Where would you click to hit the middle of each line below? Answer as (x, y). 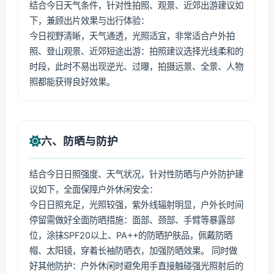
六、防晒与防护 (80, 141)
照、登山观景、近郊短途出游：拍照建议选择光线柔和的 (136, 51)
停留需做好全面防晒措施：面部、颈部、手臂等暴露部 (132, 220)
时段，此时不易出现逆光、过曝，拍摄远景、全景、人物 (136, 66)
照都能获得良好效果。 (72, 82)
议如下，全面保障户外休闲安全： (94, 189)
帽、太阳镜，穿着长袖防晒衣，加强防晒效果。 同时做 (133, 250)
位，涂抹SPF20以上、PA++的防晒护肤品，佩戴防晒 (131, 235)
